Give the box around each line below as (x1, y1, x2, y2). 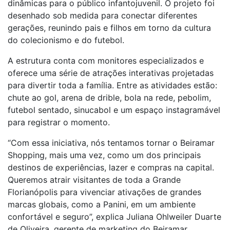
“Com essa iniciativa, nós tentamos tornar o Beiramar (8, 138, 215, 148)
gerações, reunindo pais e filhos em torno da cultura (8, 23, 211, 33)
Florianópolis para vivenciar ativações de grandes (8, 187, 201, 197)
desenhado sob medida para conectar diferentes (8, 10, 197, 21)
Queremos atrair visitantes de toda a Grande (8, 175, 181, 185)
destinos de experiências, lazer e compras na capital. (8, 162, 214, 172)
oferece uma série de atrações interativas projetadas (8, 68, 214, 78)
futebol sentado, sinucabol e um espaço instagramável (8, 105, 220, 115)
